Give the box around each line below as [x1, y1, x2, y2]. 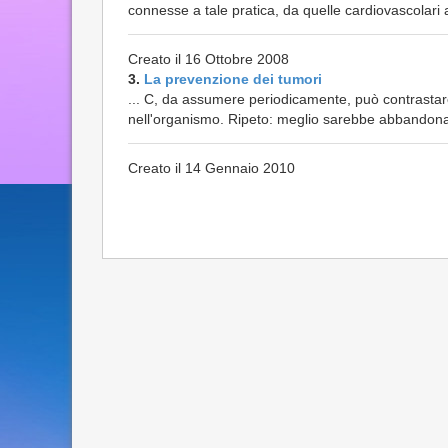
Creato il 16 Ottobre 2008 [128, 51, 289, 67]
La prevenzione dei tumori [144, 71, 322, 87]
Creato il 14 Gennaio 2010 [128, 160, 295, 176]
